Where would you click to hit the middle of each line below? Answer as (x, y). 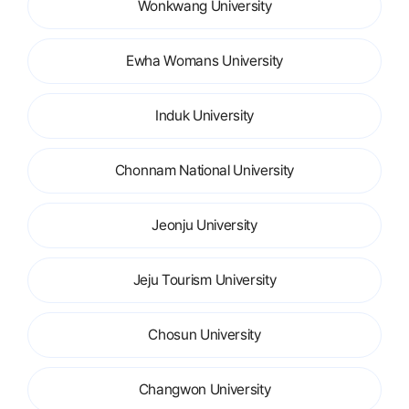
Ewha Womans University (204, 61)
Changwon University (204, 389)
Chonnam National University (204, 170)
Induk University (204, 115)
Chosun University (204, 335)
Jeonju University (204, 225)
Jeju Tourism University (204, 280)
